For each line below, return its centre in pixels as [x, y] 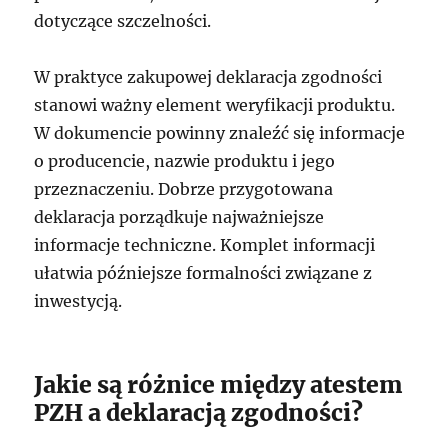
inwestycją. [78, 301]
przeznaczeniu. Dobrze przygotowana [184, 189]
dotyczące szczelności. [123, 21]
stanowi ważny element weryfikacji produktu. [215, 105]
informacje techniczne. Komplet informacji [205, 245]
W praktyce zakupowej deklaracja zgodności [208, 77]
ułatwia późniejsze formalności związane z [203, 273]
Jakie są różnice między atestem [219, 384]
